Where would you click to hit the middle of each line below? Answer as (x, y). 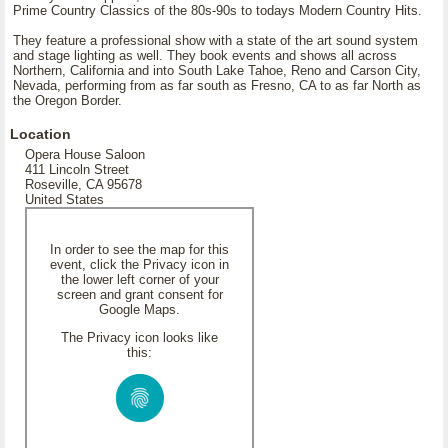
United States (64, 199)
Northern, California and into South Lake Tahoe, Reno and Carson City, (217, 70)
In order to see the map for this (139, 249)
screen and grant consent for (139, 294)
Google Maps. (139, 309)
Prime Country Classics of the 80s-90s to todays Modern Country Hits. (217, 10)
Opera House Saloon (85, 154)
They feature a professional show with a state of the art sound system (215, 40)
